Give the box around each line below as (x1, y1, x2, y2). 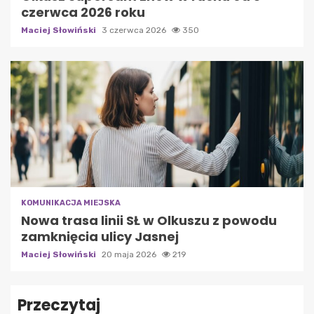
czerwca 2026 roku (21, 3, 145, 21)
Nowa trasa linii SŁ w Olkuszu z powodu (21, 211, 277, 229)
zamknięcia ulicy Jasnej (21, 227, 179, 245)
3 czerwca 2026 (102, 25, 168, 35)
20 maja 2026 (102, 249, 158, 259)
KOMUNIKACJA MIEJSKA (21, 198, 121, 207)
